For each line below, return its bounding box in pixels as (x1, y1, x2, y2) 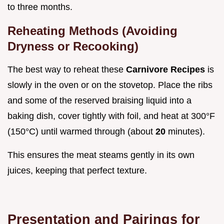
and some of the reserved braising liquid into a (7, 95, 191, 106)
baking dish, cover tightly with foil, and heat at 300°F (7, 111, 215, 121)
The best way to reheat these (7, 64, 126, 75)
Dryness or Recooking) (7, 39, 138, 53)
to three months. (7, 2, 72, 12)
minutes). (168, 126, 205, 137)
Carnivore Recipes (126, 64, 207, 75)
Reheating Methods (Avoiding (7, 24, 177, 38)
